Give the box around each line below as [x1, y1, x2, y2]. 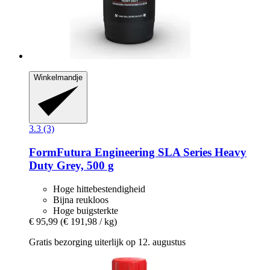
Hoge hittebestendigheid [53, 183, 145, 194]
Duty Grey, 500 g [29, 159, 114, 172]
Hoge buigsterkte [53, 205, 118, 216]
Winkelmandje [34, 72, 83, 82]
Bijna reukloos [53, 194, 108, 205]
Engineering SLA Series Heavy [92, 145, 246, 159]
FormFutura [29, 145, 92, 159]
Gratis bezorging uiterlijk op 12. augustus [29, 236, 186, 247]
